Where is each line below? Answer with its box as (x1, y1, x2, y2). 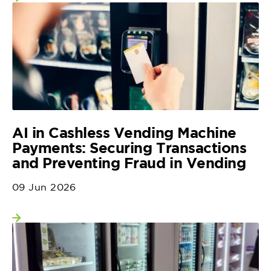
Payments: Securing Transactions (12, 140, 247, 156)
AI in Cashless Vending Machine (12, 125, 237, 141)
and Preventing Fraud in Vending (12, 155, 246, 171)
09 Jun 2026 (12, 181, 76, 193)
